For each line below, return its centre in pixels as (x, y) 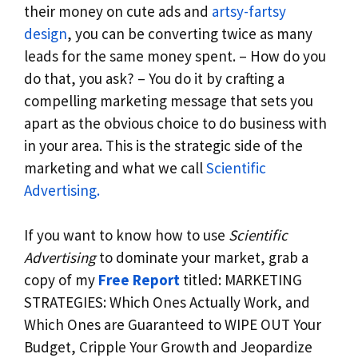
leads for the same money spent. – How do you (175, 56)
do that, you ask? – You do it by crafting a (154, 78)
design (46, 33)
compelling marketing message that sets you (169, 100)
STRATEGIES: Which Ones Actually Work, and (167, 302)
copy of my (61, 280)
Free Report (139, 280)
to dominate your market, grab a (202, 258)
